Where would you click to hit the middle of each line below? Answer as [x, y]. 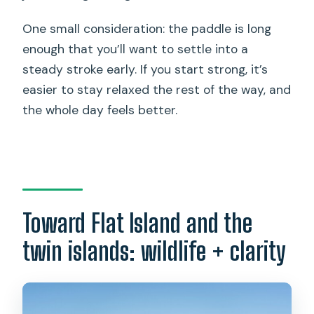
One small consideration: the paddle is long [147, 28]
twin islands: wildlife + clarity [155, 252]
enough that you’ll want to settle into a [136, 49]
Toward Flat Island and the [138, 224]
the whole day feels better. [100, 110]
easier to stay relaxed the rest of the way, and [157, 89]
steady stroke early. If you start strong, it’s [145, 69]
